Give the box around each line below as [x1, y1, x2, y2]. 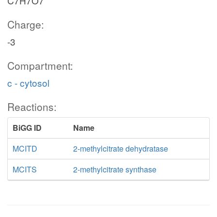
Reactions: [7, 99, 57, 114]
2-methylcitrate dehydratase [73, 143, 168, 154]
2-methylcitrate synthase [73, 164, 156, 175]
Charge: [7, 17, 44, 31]
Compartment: [7, 58, 73, 73]
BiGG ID [13, 122, 42, 133]
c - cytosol [7, 76, 49, 89]
